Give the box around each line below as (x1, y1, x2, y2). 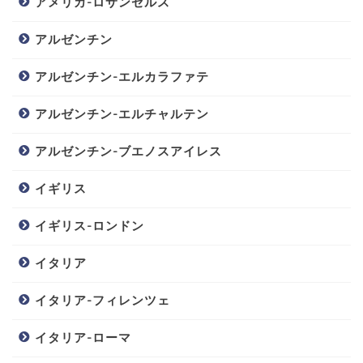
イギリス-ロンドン (35, 217, 144, 233)
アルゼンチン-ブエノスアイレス (35, 143, 222, 159)
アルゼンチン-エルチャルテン (35, 105, 209, 122)
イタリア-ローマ (35, 329, 131, 345)
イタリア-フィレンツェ (35, 292, 170, 308)
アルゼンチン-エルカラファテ (35, 68, 209, 84)
